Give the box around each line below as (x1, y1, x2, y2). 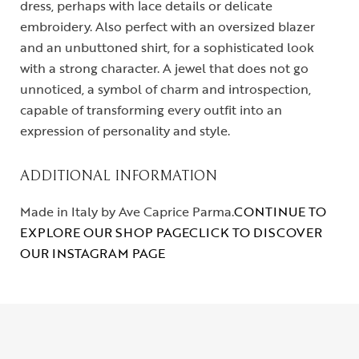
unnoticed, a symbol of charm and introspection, (20, 79, 311, 99)
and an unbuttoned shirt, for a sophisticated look (20, 37, 314, 57)
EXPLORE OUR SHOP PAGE (20, 222, 189, 242)
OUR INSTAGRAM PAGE (20, 243, 165, 263)
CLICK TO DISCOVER (189, 222, 322, 242)
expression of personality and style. (20, 120, 230, 140)
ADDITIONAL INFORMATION (20, 167, 217, 184)
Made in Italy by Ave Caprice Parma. (20, 201, 234, 221)
